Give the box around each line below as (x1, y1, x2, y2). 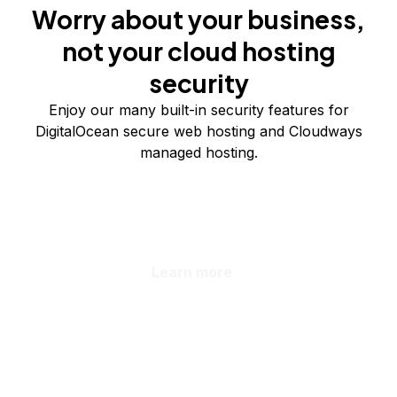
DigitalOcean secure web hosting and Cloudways (35, 122, 362, 140)
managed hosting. (139, 144, 258, 161)
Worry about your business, (32, 4, 365, 35)
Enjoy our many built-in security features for (48, 101, 349, 119)
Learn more (151, 263, 232, 281)
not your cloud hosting (61, 35, 336, 66)
